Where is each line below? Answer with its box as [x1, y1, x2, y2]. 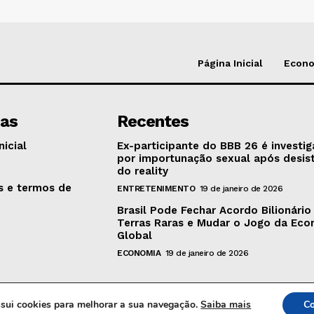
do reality [117, 164, 169, 177]
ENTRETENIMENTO [117, 183, 196, 193]
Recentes [117, 111, 189, 131]
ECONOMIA [117, 247, 161, 258]
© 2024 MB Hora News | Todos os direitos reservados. [25, 301, 289, 313]
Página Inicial [198, 57, 263, 69]
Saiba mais [200, 298, 252, 311]
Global [117, 228, 153, 242]
